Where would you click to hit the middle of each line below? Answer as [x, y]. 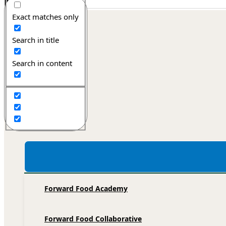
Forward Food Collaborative [93, 218]
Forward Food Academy [86, 188]
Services [38, 125]
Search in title [36, 40]
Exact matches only [46, 17]
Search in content [42, 63]
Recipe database [52, 95]
